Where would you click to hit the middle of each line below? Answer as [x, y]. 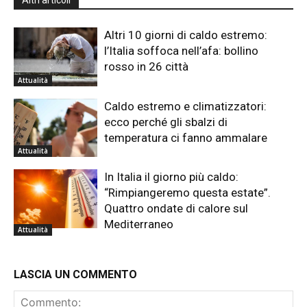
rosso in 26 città [147, 67]
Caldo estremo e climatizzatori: [186, 106]
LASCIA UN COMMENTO [75, 275]
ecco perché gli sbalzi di [166, 122]
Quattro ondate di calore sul [176, 209]
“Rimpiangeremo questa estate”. [188, 193]
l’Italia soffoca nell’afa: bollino [182, 51]
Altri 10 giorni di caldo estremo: [186, 35]
